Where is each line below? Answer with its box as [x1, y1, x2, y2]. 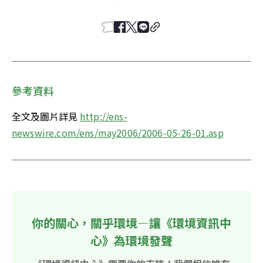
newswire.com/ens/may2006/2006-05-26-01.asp [12, 126, 224, 140]
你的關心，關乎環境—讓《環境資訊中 [32, 214, 231, 232]
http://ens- [80, 109, 127, 124]
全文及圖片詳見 [12, 109, 80, 124]
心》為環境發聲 [90, 232, 173, 249]
